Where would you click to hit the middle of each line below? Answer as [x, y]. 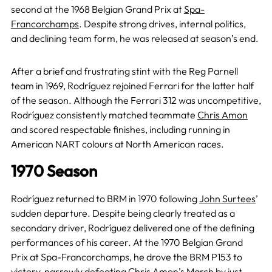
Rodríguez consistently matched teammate [104, 114]
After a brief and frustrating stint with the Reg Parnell [124, 71]
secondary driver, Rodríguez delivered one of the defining [132, 227]
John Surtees [227, 198]
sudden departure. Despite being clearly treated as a [123, 213]
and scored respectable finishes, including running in [120, 129]
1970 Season [54, 171]
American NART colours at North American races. [117, 144]
